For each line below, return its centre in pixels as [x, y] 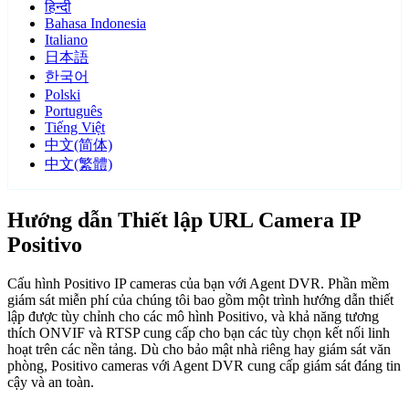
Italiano [66, 40]
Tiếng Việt [75, 128]
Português [73, 111]
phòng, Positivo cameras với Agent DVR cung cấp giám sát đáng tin [204, 366]
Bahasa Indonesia [95, 24]
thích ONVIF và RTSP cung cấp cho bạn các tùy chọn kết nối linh [199, 333]
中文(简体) [79, 145]
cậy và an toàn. [51, 383]
